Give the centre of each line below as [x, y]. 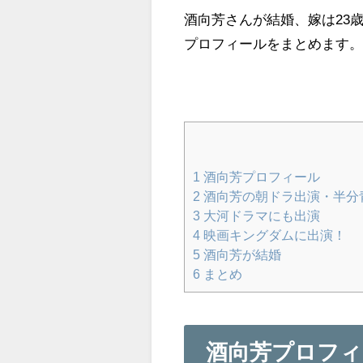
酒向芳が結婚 [241, 254]
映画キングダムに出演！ [273, 235]
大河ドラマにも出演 [261, 215]
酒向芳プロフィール [261, 176]
